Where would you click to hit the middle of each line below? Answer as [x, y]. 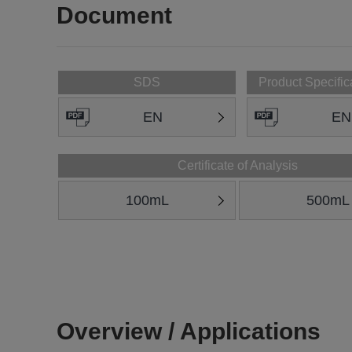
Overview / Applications [189, 331]
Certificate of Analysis [237, 165]
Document [114, 15]
